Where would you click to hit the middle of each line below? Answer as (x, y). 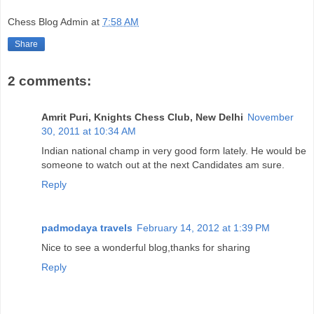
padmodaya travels (87, 228)
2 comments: (49, 81)
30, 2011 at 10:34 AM (89, 131)
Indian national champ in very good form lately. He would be (174, 151)
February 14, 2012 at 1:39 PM (203, 228)
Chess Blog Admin (48, 21)
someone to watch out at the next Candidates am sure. (163, 165)
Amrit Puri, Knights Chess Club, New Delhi (142, 117)
